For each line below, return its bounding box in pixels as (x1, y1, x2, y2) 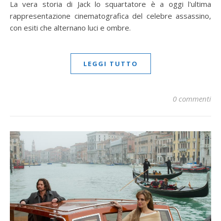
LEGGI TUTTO (83, 59, 138, 69)
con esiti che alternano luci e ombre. (10, 23, 131, 33)
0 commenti (173, 94, 211, 104)
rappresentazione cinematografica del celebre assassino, (10, 11, 211, 21)
